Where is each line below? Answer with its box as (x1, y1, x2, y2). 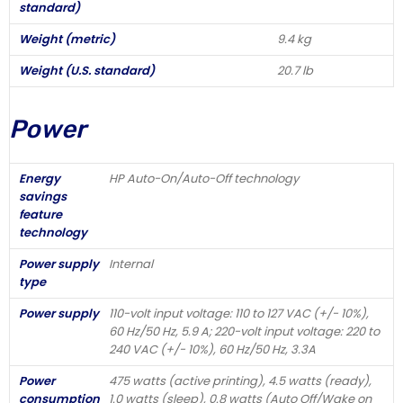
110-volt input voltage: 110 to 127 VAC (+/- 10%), (109, 304, 369, 322)
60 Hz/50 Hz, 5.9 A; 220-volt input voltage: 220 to (109, 322, 380, 340)
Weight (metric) (19, 30, 115, 48)
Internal (109, 255, 153, 273)
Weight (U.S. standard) (19, 61, 155, 79)
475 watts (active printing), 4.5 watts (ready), (109, 372, 372, 390)
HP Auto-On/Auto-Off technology (109, 169, 299, 187)
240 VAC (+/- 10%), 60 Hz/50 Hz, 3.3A (109, 340, 316, 358)
